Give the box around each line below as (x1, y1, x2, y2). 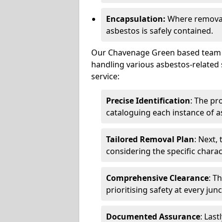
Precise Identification (106, 95, 190, 106)
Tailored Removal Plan (106, 133, 194, 145)
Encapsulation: (106, 13, 166, 24)
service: (91, 70, 119, 82)
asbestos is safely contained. (106, 25, 213, 36)
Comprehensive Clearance (106, 172, 209, 183)
